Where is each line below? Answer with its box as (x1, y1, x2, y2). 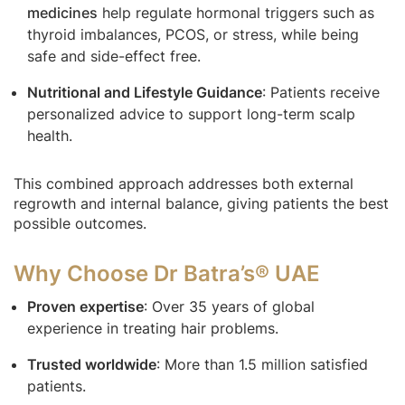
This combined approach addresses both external (14, 174, 353, 193)
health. (27, 126, 72, 145)
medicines (27, 3, 98, 22)
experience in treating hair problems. (27, 318, 278, 337)
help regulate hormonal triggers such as (98, 3, 374, 22)
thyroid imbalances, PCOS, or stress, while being (27, 24, 359, 43)
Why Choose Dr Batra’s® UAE (14, 259, 320, 287)
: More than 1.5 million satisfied (156, 354, 368, 373)
